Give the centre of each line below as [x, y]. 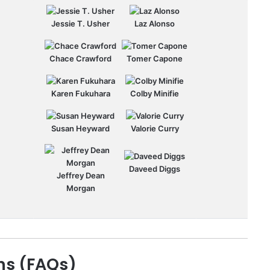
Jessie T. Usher [81, 23]
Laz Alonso [155, 23]
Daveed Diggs [155, 169]
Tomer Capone [155, 58]
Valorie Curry [155, 128]
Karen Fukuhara [80, 93]
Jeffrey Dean [80, 175]
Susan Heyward [81, 128]
